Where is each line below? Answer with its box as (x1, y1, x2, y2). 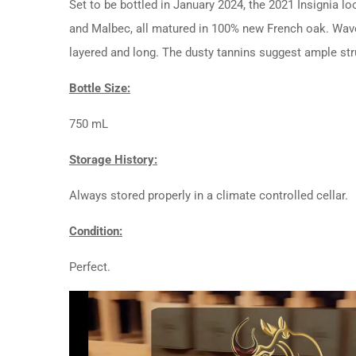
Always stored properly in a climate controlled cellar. (69, 188, 348, 203)
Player (68, 318, 101, 333)
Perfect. (69, 259, 110, 274)
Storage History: (69, 152, 157, 167)
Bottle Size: (69, 80, 130, 95)
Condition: (69, 223, 122, 238)
